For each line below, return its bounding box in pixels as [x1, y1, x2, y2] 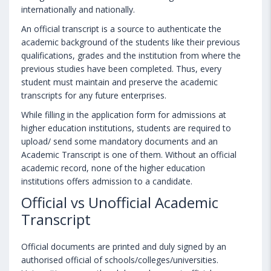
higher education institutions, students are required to [21, 122, 231, 134]
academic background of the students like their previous [21, 36, 240, 48]
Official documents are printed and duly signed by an [21, 240, 226, 252]
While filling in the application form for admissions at [21, 108, 226, 120]
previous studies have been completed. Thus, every [21, 62, 221, 74]
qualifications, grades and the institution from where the [21, 49, 241, 61]
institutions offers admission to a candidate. [21, 175, 192, 187]
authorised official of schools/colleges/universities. [21, 253, 218, 266]
